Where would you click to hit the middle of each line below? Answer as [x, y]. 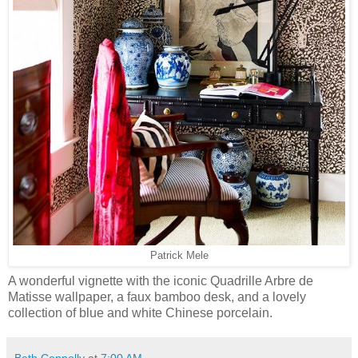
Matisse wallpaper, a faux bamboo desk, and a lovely [157, 297]
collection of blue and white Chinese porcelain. [140, 313]
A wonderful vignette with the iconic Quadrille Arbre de [161, 281]
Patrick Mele [179, 256]
